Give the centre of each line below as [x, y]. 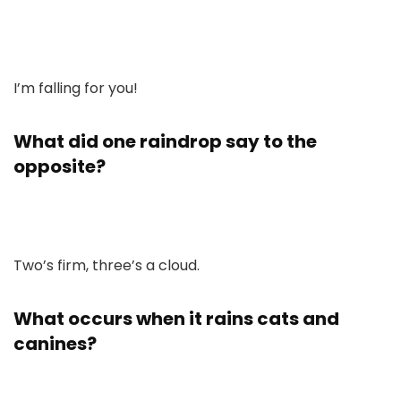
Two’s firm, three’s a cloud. [107, 265]
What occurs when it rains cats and [176, 319]
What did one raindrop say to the [165, 141]
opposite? [60, 166]
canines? [55, 344]
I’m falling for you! [76, 88]
